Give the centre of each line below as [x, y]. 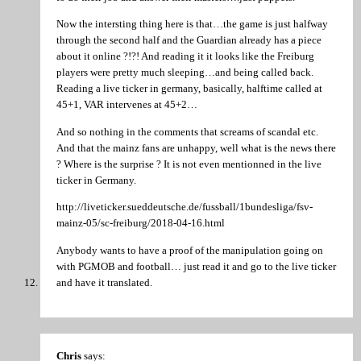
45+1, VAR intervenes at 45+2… [127, 105]
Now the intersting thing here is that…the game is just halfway [192, 24]
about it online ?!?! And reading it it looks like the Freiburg [185, 56]
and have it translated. [104, 282]
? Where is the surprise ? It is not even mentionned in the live [189, 164]
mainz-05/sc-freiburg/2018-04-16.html [141, 223]
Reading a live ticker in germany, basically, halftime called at [189, 89]
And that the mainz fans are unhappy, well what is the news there [196, 147]
